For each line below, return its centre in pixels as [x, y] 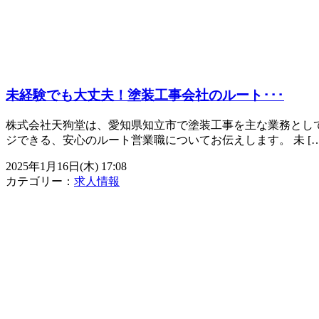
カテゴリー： [40, 182]
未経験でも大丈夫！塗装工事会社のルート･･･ [145, 95]
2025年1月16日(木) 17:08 [66, 167]
